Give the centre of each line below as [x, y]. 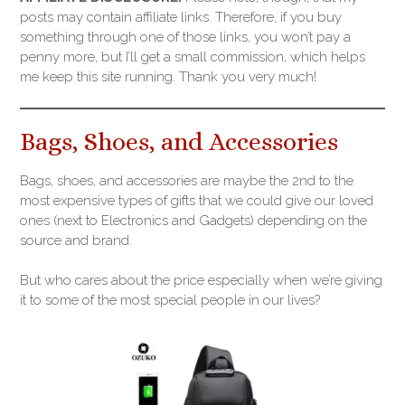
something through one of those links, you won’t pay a [185, 38]
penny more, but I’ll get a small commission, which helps [193, 57]
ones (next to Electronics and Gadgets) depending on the [193, 221]
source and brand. [76, 241]
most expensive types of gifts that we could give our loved [197, 201]
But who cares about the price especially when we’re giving [201, 281]
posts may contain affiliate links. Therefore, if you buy [181, 18]
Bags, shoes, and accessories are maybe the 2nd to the [187, 181]
